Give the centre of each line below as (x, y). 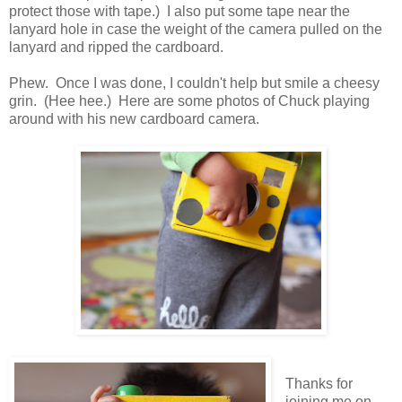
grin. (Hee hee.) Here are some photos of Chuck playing (189, 100)
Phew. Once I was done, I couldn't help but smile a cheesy (194, 83)
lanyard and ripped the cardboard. (116, 47)
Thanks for (319, 383)
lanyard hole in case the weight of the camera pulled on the (196, 29)
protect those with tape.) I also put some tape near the (179, 11)
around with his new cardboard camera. (134, 118)
